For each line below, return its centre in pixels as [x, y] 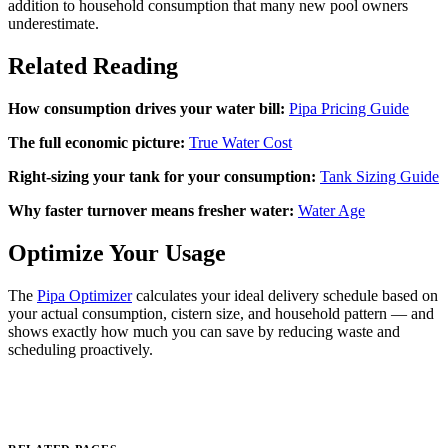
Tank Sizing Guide [379, 176]
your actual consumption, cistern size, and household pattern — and [221, 313]
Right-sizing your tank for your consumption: [162, 176]
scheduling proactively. [80, 349]
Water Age [331, 210]
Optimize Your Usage [117, 252]
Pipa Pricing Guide [349, 108]
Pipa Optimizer [84, 295]
